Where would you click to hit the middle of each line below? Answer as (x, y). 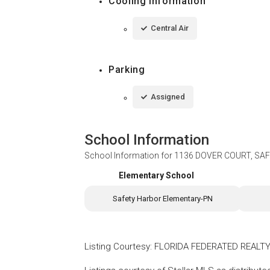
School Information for (129, 156)
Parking (127, 70)
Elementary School (156, 176)
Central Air (170, 28)
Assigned (168, 97)
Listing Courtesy (117, 246)
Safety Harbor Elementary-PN (163, 198)
